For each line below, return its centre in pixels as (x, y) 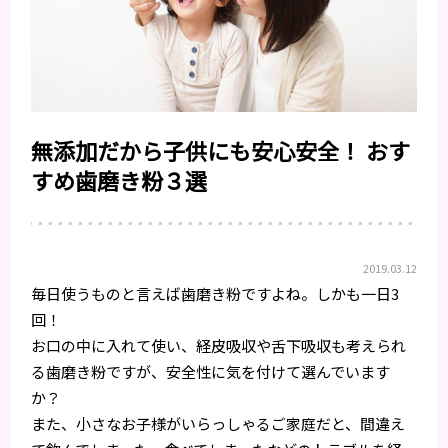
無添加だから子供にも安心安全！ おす (221, 150)
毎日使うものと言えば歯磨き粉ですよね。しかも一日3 (215, 294)
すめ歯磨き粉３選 (119, 180)
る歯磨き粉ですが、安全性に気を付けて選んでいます (211, 372)
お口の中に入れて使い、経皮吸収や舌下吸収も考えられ (219, 346)
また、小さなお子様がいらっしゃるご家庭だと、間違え (218, 424)
